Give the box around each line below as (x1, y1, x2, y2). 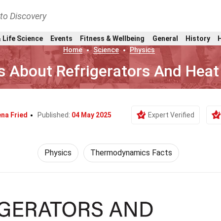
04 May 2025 (71, 111, 111, 119)
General (152, 34, 178, 42)
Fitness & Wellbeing (80, 34, 145, 42)
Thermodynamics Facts (90, 148, 172, 157)
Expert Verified (147, 111, 194, 119)
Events (50, 34, 73, 42)
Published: (37, 111, 72, 119)
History (185, 34, 210, 42)
